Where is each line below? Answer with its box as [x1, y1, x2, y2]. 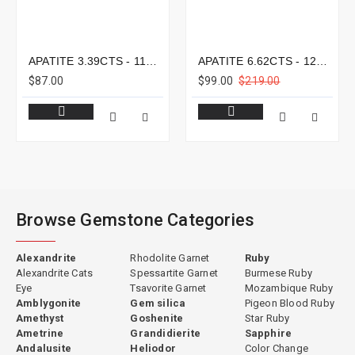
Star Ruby [244, 312, 290, 324]
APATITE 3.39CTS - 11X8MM [146, 55, 157, 67]
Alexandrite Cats [16, 267, 94, 279]
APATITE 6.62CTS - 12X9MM [315, 55, 327, 67]
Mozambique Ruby [244, 282, 334, 294]
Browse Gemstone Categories [16, 210, 255, 230]
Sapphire [244, 327, 292, 339]
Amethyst [16, 312, 64, 324]
